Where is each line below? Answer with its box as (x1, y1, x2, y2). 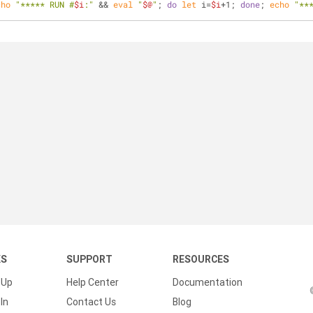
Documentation (173, 276, 242, 289)
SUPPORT (66, 253, 112, 265)
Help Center (66, 276, 119, 289)
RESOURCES (173, 253, 229, 265)
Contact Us (66, 296, 116, 308)
